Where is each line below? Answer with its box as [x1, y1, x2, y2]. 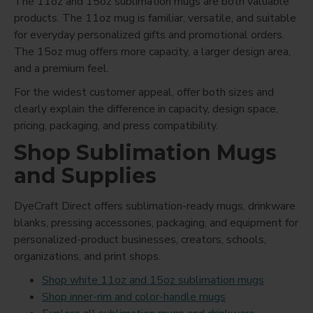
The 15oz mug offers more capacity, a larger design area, [14, 43, 291, 59]
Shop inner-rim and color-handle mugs [42, 289, 226, 305]
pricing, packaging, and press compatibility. [14, 117, 218, 133]
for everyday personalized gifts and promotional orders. [14, 27, 284, 43]
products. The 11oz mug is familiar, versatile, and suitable [14, 10, 296, 26]
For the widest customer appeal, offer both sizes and [14, 84, 274, 100]
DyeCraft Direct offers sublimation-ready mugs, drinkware [14, 198, 296, 214]
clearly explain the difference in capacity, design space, [14, 101, 278, 117]
